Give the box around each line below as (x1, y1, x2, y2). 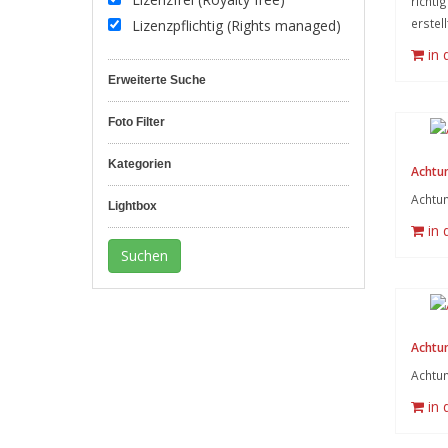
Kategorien (108, 157, 171, 171)
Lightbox (108, 199, 157, 213)
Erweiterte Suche (108, 73, 206, 87)
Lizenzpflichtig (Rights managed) (128, 16, 341, 35)
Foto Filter (108, 115, 165, 129)
